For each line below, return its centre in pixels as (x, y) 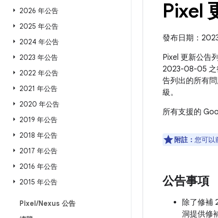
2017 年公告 (38, 151)
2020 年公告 (39, 104)
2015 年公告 (38, 182)
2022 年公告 (39, 73)
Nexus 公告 (57, 203)
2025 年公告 (39, 26)
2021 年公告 (38, 89)
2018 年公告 (38, 135)
